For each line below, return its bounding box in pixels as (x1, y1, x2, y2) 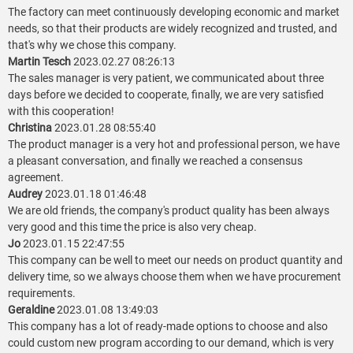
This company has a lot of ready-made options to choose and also (8, 320, 328, 333)
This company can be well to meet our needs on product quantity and (8, 254, 343, 267)
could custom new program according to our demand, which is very (8, 336, 334, 350)
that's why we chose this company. (8, 39, 176, 52)
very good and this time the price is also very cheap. (8, 221, 257, 234)
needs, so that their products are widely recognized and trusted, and (8, 22, 337, 35)
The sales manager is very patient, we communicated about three (8, 72, 324, 85)
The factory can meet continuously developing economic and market (8, 6, 340, 19)
